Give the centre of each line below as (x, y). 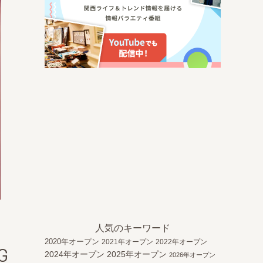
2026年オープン (192, 255)
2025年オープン (137, 254)
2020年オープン (72, 242)
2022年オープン (181, 242)
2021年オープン (127, 242)
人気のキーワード (133, 228)
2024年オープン (75, 254)
